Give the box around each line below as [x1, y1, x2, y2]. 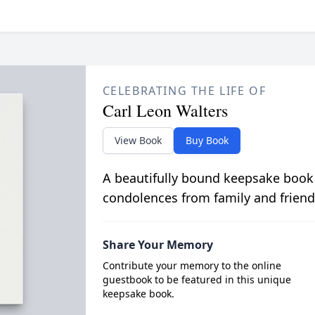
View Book [114, 134, 162, 147]
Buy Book [185, 134, 229, 147]
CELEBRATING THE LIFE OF [102, 83, 266, 98]
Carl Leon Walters [102, 99, 228, 122]
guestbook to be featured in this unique [102, 273, 291, 286]
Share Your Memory [102, 237, 213, 252]
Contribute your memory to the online [102, 259, 281, 272]
